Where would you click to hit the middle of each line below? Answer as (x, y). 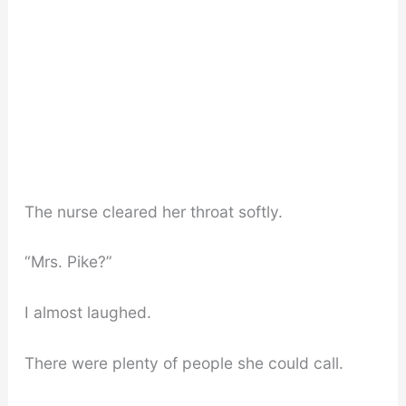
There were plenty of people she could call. (184, 362)
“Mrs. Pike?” (68, 262)
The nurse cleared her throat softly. (153, 211)
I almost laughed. (87, 313)
